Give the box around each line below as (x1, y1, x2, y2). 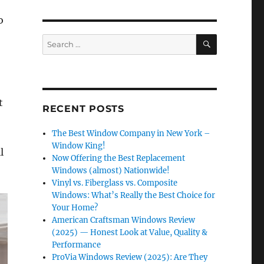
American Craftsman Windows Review (52, 215, 196, 226)
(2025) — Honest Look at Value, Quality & (52, 227, 208, 238)
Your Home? (52, 203, 98, 213)
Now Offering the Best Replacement (52, 153, 186, 164)
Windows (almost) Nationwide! (52, 166, 170, 176)
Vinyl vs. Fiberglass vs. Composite (52, 178, 178, 189)
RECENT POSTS (42, 103, 124, 115)
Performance (52, 240, 101, 250)
